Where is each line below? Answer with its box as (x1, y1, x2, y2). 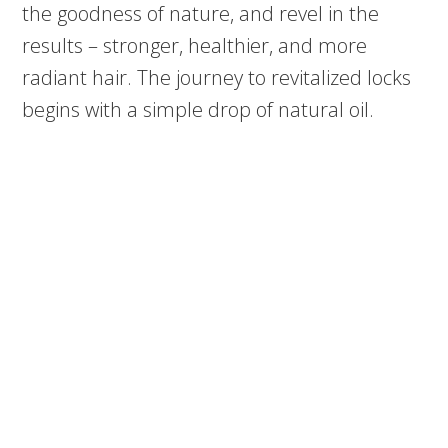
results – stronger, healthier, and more (22, 32, 368, 60)
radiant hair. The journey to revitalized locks (22, 64, 412, 92)
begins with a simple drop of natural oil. (22, 96, 375, 124)
